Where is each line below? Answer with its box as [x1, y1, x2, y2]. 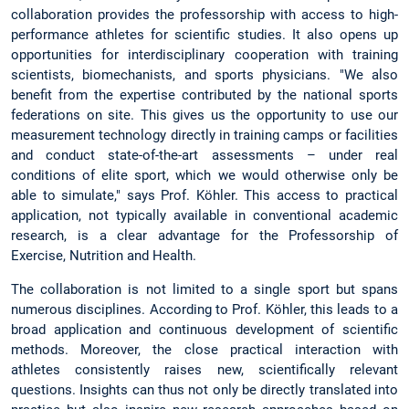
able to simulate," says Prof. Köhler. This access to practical [11, 187, 398, 204]
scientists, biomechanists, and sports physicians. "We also [11, 67, 398, 84]
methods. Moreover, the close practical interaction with [11, 341, 398, 359]
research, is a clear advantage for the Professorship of [11, 227, 398, 245]
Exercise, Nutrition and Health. [11, 247, 196, 265]
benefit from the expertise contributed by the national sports [11, 87, 398, 104]
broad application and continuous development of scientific [11, 321, 398, 339]
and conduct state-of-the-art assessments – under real [11, 147, 398, 164]
